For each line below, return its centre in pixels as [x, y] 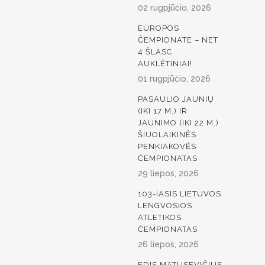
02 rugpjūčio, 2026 [174, 8]
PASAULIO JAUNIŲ [176, 99]
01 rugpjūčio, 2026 [174, 79]
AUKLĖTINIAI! [165, 64]
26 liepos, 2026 [168, 244]
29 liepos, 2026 [168, 173]
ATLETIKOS [160, 217]
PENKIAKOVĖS [167, 146]
